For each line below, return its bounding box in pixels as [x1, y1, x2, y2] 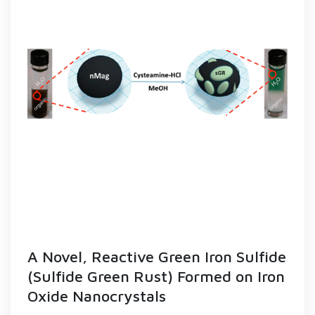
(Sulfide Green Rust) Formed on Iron [27, 267, 285, 285]
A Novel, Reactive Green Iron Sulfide [27, 247, 286, 266]
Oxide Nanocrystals [27, 287, 166, 305]
